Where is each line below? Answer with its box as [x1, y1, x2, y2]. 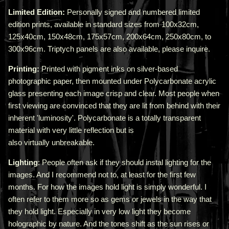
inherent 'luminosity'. [8, 113, 78, 123]
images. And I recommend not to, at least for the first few [8, 170, 196, 179]
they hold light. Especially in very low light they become [8, 207, 191, 216]
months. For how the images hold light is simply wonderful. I [8, 182, 207, 192]
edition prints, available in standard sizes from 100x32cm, [8, 20, 199, 29]
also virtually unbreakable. [8, 138, 97, 147]
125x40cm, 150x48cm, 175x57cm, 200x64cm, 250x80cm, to [8, 32, 211, 41]
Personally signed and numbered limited [65, 8, 200, 17]
